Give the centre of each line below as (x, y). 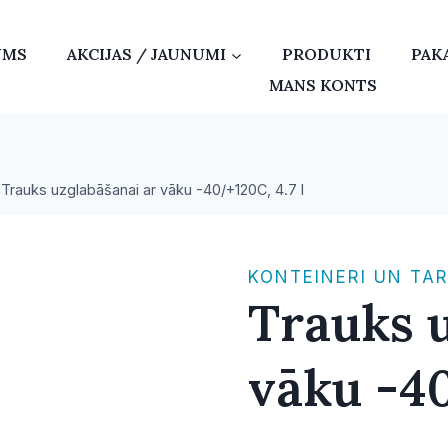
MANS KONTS (322, 85)
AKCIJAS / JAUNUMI (147, 54)
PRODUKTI (327, 54)
